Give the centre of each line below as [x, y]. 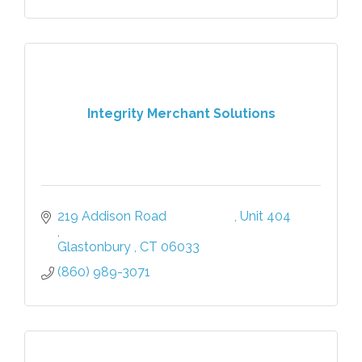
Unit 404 [310, 216]
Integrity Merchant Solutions [181, 114]
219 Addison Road [146, 216]
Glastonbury [96, 246]
